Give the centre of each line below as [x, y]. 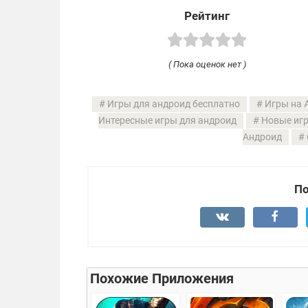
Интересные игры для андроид [167, 120]
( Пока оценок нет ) [207, 64]
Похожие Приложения [162, 278]
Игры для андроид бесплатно [173, 104]
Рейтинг [207, 16]
